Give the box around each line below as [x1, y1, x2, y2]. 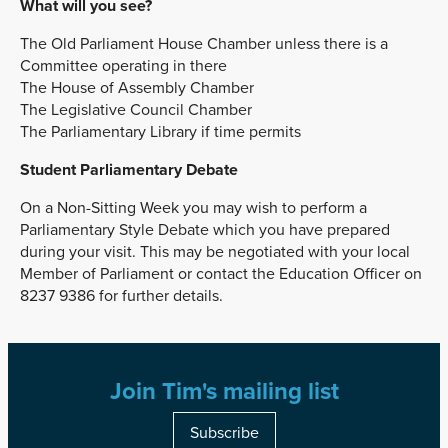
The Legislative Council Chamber [20, 99, 252, 120]
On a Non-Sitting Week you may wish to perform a [20, 197, 367, 218]
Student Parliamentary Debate [20, 159, 238, 180]
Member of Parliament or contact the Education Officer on [20, 263, 422, 284]
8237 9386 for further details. [20, 285, 223, 306]
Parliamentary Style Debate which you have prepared [20, 219, 390, 240]
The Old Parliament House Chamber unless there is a [20, 33, 388, 54]
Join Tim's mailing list [109, 376, 339, 406]
